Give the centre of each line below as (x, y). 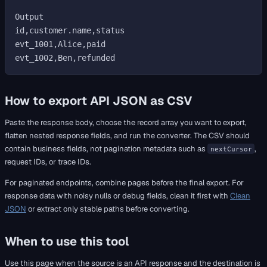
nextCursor (231, 149)
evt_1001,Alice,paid (60, 44)
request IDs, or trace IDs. (48, 162)
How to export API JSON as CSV (99, 100)
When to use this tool (67, 241)
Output (29, 16)
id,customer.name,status (70, 30)
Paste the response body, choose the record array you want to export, (126, 122)
